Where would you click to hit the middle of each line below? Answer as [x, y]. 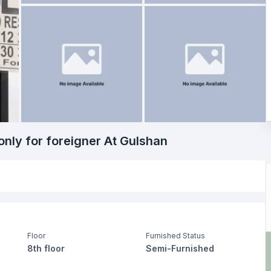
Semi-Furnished [180, 248]
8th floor [46, 248]
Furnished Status [176, 236]
